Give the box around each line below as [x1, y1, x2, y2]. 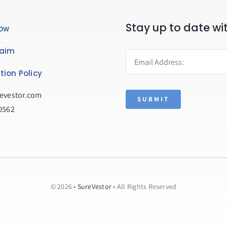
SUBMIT [137, 95, 169, 103]
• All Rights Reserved [111, 182, 177, 191]
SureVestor [77, 182, 112, 191]
